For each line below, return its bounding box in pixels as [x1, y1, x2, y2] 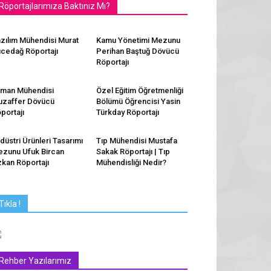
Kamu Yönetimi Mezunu [96, 36, 180, 45]
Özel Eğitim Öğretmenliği [96, 86, 183, 95]
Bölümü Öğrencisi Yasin [96, 97, 180, 106]
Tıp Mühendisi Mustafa [96, 136, 177, 145]
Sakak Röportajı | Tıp [96, 147, 170, 156]
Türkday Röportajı [96, 108, 159, 117]
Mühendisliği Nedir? [96, 158, 166, 167]
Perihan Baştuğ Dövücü [96, 47, 179, 56]
